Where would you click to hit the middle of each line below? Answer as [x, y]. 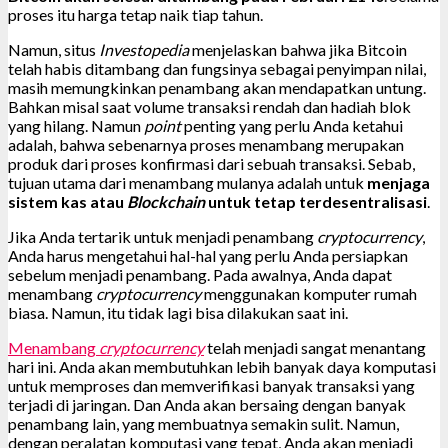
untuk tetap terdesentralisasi [316, 201]
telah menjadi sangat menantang [315, 347]
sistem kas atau [67, 201]
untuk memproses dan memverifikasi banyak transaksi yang [211, 385]
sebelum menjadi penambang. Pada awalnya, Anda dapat [200, 274]
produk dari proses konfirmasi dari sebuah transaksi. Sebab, [211, 163]
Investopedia [144, 49]
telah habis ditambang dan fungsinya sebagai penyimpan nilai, [217, 68]
